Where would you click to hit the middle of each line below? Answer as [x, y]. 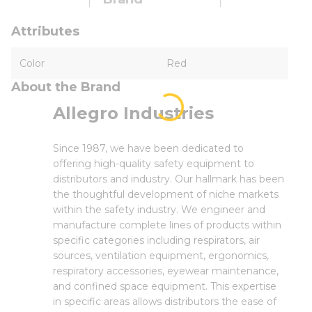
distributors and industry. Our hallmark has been [169, 179]
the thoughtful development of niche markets [166, 194]
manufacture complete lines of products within [167, 225]
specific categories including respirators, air [156, 240]
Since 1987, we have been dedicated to [148, 148]
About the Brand [66, 87]
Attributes [45, 31]
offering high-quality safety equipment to [154, 164]
